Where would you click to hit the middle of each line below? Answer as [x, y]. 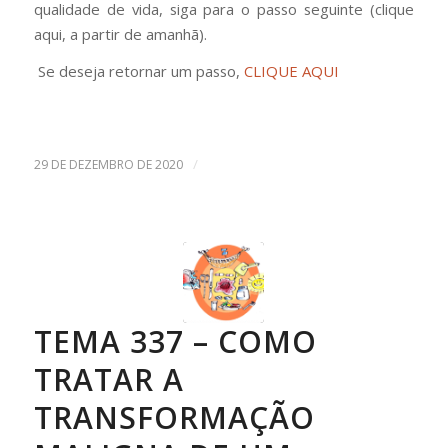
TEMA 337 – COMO [175, 341]
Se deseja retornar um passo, [138, 71]
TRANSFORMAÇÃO [174, 417]
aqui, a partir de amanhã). [120, 33]
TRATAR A [108, 379]
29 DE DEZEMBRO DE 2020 [108, 164]
